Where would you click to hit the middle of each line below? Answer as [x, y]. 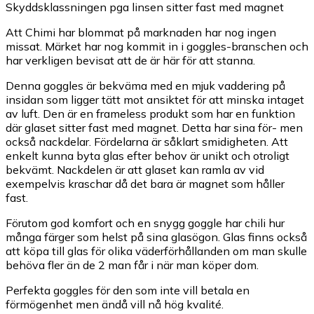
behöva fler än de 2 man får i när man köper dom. [132, 265]
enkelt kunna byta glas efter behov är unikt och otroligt [148, 156]
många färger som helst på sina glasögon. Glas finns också [156, 237]
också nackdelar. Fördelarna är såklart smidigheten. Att [147, 142]
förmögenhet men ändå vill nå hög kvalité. [115, 305]
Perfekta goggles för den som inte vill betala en [128, 291]
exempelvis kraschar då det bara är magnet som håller [145, 184]
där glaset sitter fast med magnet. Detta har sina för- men [154, 128]
